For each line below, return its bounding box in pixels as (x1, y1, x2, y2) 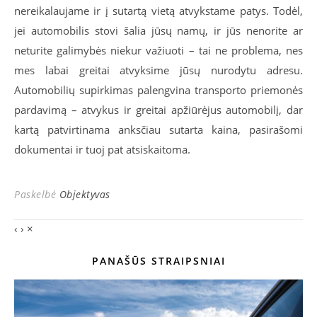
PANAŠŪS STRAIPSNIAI (91, 254, 226, 267)
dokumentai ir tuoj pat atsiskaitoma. (14, 142, 190, 156)
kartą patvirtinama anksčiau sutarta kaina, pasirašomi (14, 122, 303, 137)
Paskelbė (14, 188, 59, 201)
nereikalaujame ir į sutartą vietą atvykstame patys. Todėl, (14, 4, 303, 18)
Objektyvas (59, 188, 110, 201)
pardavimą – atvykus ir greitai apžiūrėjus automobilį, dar (14, 103, 303, 117)
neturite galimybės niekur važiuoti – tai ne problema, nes (14, 43, 303, 57)
